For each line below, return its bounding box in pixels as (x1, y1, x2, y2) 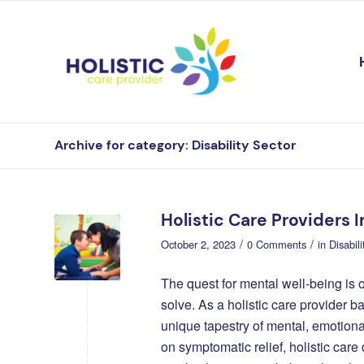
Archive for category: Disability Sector (54, 136, 296, 154)
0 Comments (247, 236, 306, 252)
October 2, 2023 (161, 236, 236, 252)
